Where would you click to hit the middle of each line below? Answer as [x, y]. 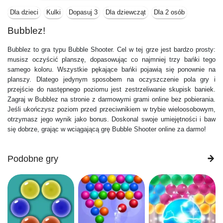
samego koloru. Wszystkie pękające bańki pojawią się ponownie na [111, 69]
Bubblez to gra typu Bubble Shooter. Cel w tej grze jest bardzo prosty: [111, 49]
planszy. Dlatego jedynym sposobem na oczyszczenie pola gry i [111, 79]
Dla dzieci [24, 12]
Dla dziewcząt [126, 12]
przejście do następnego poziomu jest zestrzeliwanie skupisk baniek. [111, 89]
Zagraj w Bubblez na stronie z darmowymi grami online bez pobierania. [111, 99]
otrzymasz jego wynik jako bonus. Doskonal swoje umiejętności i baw [111, 119]
